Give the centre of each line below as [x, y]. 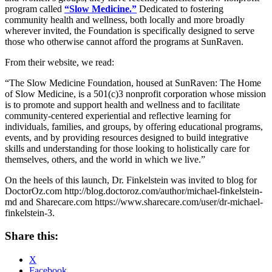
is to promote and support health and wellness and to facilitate [122, 104]
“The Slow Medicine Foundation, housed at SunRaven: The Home [133, 83]
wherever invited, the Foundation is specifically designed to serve [130, 30]
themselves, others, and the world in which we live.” [105, 159]
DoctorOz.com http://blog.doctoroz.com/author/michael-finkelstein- [134, 191]
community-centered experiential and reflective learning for [118, 115]
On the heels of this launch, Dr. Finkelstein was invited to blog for [131, 180]
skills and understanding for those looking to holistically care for [127, 148]
